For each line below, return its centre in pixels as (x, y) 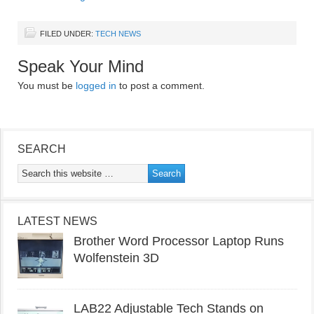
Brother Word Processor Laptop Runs (179, 241)
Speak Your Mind (81, 67)
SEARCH (42, 149)
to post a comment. (161, 86)
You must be (47, 86)
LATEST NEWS (57, 221)
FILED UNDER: (68, 34)
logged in (96, 86)
